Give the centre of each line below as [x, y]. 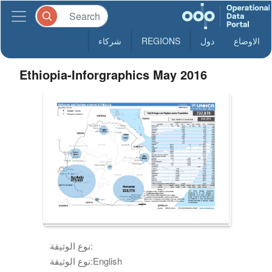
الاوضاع [247, 41]
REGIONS [161, 41]
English [108, 260]
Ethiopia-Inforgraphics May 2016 [114, 74]
